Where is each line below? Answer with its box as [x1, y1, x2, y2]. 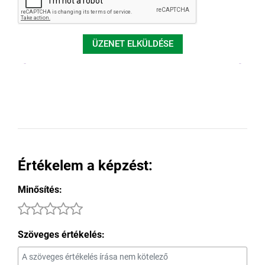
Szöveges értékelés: [18, 229, 105, 241]
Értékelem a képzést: [18, 157, 153, 174]
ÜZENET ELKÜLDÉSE [92, 38, 173, 50]
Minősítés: [18, 184, 62, 196]
